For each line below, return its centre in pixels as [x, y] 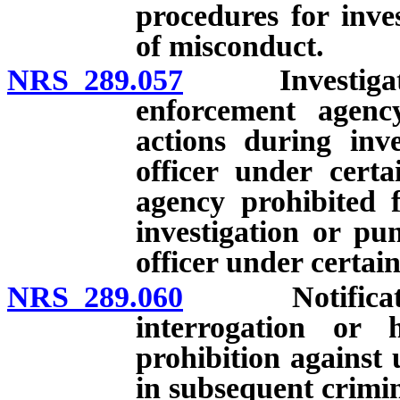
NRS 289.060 [95, 297]
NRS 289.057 [95, 80]
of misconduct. [230, 46]
